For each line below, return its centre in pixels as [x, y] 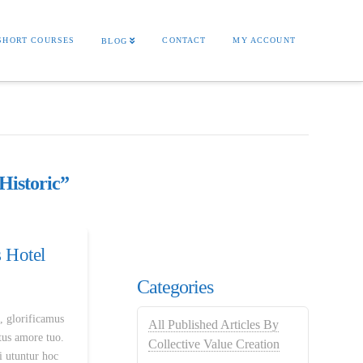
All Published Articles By [214, 325]
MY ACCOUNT [264, 40]
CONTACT [184, 40]
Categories [175, 287]
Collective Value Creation [214, 344]
